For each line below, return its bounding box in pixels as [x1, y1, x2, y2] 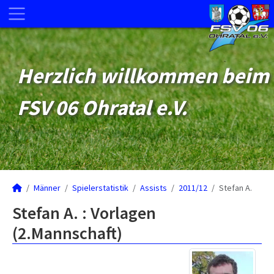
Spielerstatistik [72, 182, 128, 193]
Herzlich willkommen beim [17, 62, 269, 89]
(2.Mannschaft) [12, 222, 122, 244]
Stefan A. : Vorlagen [12, 202, 156, 224]
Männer [34, 182, 61, 193]
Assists [140, 182, 167, 193]
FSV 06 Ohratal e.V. [17, 94, 188, 121]
